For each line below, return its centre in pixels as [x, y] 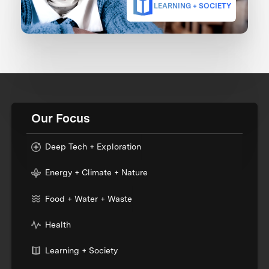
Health [58, 224]
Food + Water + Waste [89, 198]
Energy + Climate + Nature [97, 173]
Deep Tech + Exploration [93, 147]
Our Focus [61, 119]
